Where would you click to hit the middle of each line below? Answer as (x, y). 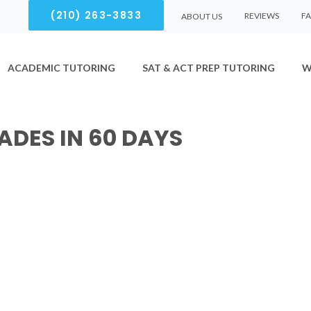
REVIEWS (262, 16)
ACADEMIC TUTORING (61, 68)
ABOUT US (202, 16)
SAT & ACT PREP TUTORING (209, 68)
